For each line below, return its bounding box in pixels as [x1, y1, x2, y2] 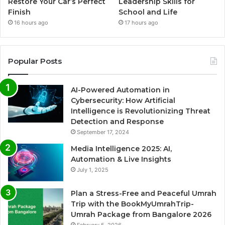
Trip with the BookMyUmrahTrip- [71, 199, 194, 209]
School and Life [119, 8, 178, 17]
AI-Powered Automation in [71, 85, 170, 95]
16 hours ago [14, 19, 48, 27]
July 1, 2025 [77, 166, 108, 174]
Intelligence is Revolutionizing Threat [71, 106, 210, 116]
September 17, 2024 [77, 129, 129, 136]
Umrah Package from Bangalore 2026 [71, 210, 211, 219]
